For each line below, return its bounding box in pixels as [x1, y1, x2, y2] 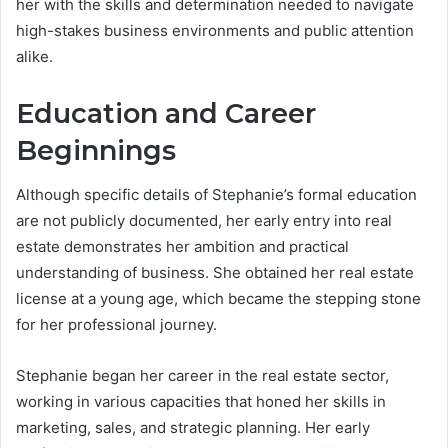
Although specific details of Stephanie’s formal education [16, 185, 417, 205]
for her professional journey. [16, 315, 217, 335]
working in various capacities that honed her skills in [16, 392, 386, 412]
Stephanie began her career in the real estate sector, [16, 366, 389, 386]
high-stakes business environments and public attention [16, 20, 414, 40]
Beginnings [16, 133, 176, 167]
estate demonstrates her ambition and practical [16, 237, 349, 257]
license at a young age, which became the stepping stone [16, 289, 421, 309]
